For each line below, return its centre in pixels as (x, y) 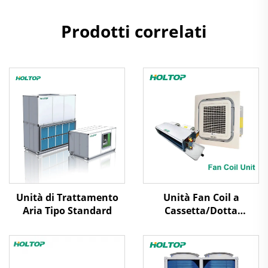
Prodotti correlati (134, 31)
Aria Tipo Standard (67, 211)
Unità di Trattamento (67, 197)
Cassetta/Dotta (201, 211)
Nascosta (201, 224)
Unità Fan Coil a (201, 197)
